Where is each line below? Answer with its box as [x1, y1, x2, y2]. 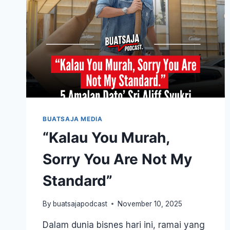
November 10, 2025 [118, 199, 183, 208]
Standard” [43, 172, 112, 190]
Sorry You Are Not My [43, 150, 192, 168]
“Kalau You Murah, [43, 129, 169, 147]
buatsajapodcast [53, 199, 108, 208]
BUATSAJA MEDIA [43, 115, 103, 123]
